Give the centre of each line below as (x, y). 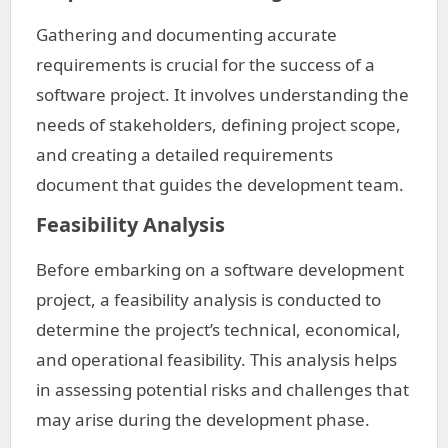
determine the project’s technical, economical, (218, 329)
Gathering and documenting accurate (186, 34)
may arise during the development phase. (203, 419)
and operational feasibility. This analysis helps (216, 359)
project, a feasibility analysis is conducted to (208, 299)
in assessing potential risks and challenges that (222, 389)
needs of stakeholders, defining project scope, (218, 124)
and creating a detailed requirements (184, 154)
